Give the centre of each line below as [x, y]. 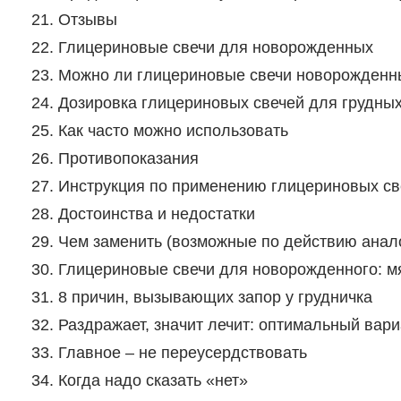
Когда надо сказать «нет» [153, 381]
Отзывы [87, 20]
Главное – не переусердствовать [182, 353]
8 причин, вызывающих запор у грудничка [215, 298]
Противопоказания [128, 159]
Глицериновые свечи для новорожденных [215, 48]
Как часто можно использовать [173, 131]
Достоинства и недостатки [156, 214]
